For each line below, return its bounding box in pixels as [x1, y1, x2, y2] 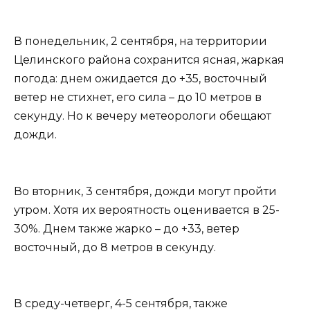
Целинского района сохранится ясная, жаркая [14, 53, 284, 67]
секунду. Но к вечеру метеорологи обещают [14, 109, 271, 123]
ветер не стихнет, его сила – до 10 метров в [14, 91, 262, 104]
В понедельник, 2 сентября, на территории [14, 35, 267, 48]
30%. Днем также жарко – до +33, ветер [14, 221, 239, 235]
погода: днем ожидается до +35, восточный [14, 72, 267, 86]
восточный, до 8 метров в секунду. [14, 240, 216, 254]
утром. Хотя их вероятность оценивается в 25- [14, 203, 280, 217]
